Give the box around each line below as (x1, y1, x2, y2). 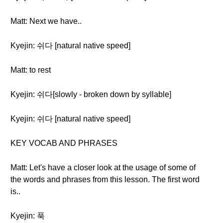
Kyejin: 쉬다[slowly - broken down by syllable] (10, 90, 171, 99)
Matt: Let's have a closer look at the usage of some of (10, 163, 196, 172)
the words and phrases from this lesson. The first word (10, 175, 200, 184)
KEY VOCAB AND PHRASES (10, 139, 117, 147)
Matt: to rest (10, 66, 51, 74)
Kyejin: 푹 (10, 212, 45, 220)
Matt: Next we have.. (10, 17, 82, 25)
